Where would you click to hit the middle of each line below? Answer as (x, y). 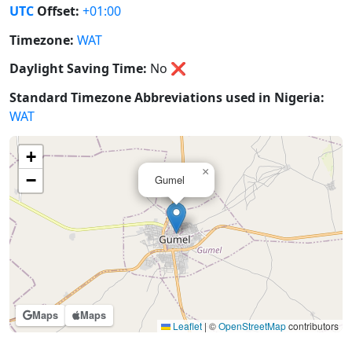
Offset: (57, 11)
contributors (312, 326)
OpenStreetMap (252, 326)
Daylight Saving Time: (78, 69)
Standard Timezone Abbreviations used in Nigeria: (167, 98)
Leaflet (186, 326)
